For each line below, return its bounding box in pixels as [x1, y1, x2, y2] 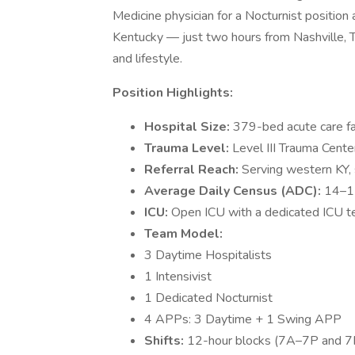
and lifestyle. [113, 50, 182, 67]
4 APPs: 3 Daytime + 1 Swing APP [144, 311, 342, 328]
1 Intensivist [144, 268, 212, 285]
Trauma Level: [144, 139, 232, 157]
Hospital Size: [144, 118, 233, 136]
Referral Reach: [144, 161, 242, 178]
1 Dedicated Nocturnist [144, 289, 273, 307]
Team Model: [144, 225, 223, 242]
